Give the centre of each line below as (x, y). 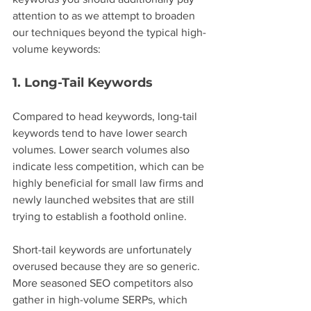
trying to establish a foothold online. (100, 216)
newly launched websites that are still (105, 199)
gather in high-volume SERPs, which (101, 299)
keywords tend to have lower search (101, 133)
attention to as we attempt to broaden (105, 15)
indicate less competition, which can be (110, 166)
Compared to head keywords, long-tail (106, 116)
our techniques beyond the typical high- (109, 32)
